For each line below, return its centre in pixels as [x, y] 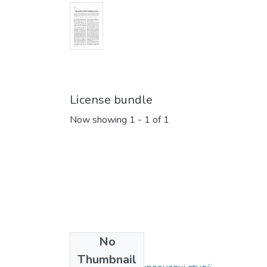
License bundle [111, 100]
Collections [100, 249]
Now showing [100, 120]
